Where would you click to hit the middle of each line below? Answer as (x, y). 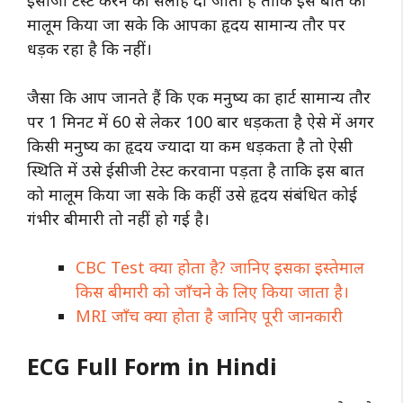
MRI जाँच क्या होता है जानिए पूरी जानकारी (209, 315)
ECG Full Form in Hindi (152, 366)
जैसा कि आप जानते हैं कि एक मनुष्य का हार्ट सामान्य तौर (199, 97)
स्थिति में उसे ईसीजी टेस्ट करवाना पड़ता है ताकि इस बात (196, 170)
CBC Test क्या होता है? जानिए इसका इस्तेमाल (220, 267)
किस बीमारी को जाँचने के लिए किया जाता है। (212, 291)
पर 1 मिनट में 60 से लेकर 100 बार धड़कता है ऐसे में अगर (201, 121)
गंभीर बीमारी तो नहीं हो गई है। (121, 218)
